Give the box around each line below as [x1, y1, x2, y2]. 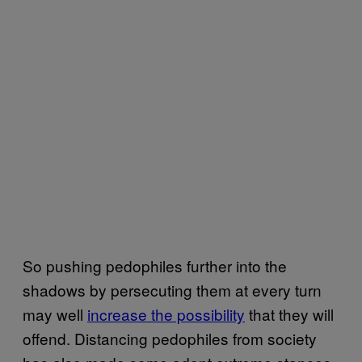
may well [23, 302, 87, 325]
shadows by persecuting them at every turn [23, 278, 322, 301]
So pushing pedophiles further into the [23, 254, 287, 276]
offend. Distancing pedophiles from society [23, 326, 317, 349]
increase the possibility [87, 302, 245, 325]
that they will [245, 302, 334, 325]
